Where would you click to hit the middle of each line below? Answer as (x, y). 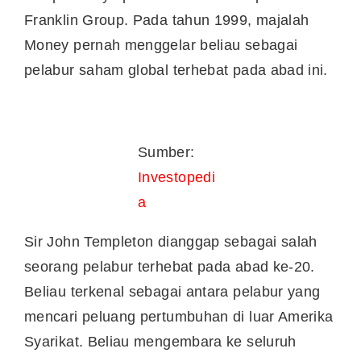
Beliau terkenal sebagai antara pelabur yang (172, 292)
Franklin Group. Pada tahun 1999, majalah (167, 20)
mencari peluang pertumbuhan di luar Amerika (179, 317)
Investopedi (176, 178)
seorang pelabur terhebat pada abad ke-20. (170, 267)
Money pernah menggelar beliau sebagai (161, 45)
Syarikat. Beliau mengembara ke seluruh (160, 342)
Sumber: (166, 153)
